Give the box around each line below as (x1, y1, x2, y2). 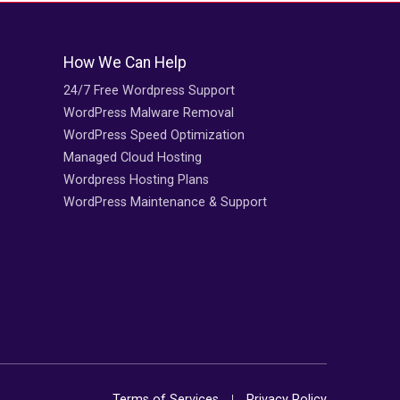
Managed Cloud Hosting (63, 150, 202, 166)
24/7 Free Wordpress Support (63, 83, 235, 99)
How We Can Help (63, 54, 187, 72)
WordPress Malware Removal (63, 105, 234, 121)
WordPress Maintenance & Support (63, 195, 267, 211)
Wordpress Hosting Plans (63, 172, 209, 188)
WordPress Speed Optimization (63, 128, 245, 144)
